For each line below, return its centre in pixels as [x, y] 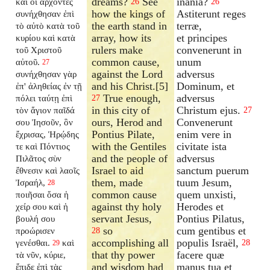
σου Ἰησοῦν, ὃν [45, 122]
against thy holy [127, 206]
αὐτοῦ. [28, 61]
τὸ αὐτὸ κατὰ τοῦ [48, 25]
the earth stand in [130, 26]
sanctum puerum [213, 170]
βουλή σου [36, 218]
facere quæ [201, 255]
